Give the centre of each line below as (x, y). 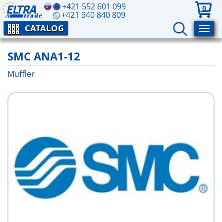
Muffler (21, 74)
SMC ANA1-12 (44, 56)
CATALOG (44, 28)
